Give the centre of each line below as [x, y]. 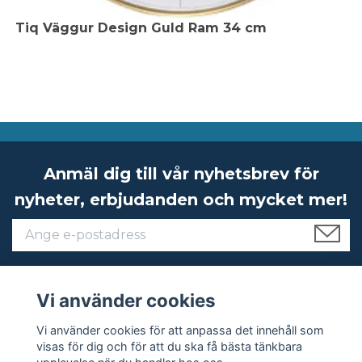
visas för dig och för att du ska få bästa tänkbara [169, 346]
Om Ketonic [54, 313]
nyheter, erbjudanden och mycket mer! [181, 200]
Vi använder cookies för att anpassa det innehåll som [180, 330]
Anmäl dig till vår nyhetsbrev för [181, 174]
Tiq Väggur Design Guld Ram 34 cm [141, 28]
